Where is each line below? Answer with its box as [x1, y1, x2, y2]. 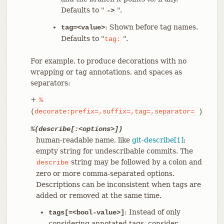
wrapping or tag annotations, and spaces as [30, 67, 182, 76]
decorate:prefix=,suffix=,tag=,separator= [34, 107, 194, 115]
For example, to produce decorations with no [30, 56, 186, 65]
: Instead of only [124, 207, 180, 216]
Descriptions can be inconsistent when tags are [35, 180, 201, 188]
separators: [30, 78, 70, 87]
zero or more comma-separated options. [35, 169, 174, 177]
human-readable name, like [35, 135, 132, 144]
